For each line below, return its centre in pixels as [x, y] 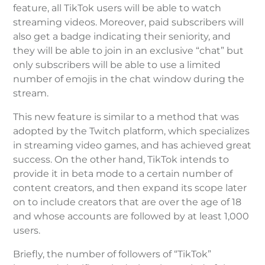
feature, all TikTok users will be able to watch [117, 8]
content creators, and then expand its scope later [130, 188]
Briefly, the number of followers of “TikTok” [112, 254]
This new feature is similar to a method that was [126, 117]
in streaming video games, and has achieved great [132, 145]
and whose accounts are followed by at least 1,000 [131, 216]
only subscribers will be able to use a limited [117, 64]
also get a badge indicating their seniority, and [122, 36]
